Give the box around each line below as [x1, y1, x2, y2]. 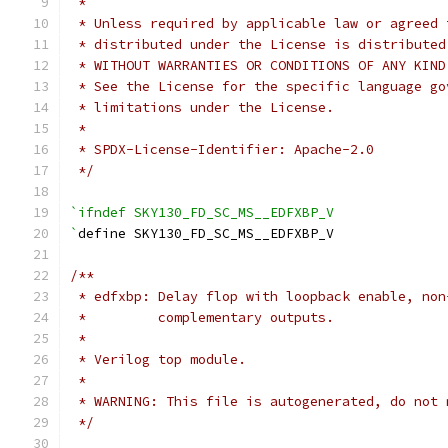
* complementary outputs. [70, 309, 334, 326]
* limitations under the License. [70, 99, 334, 116]
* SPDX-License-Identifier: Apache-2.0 [70, 141, 374, 158]
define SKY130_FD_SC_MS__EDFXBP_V [78, 225, 334, 242]
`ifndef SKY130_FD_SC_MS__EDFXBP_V [70, 204, 334, 221]
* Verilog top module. [70, 351, 246, 368]
